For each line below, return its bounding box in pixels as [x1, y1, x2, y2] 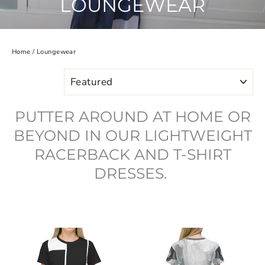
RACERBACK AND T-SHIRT [34, 146, 231, 164]
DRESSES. [94, 164, 171, 183]
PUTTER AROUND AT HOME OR [14, 108, 251, 126]
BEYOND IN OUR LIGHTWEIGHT [13, 127, 252, 145]
